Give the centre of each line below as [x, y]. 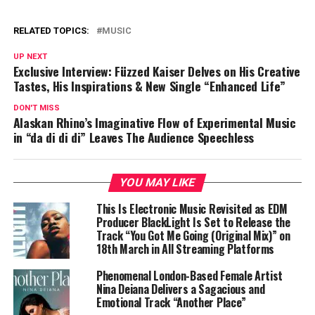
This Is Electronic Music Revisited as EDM [192, 208]
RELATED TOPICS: [51, 30]
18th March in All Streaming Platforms [185, 249]
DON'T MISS [36, 108]
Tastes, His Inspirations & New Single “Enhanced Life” [149, 85]
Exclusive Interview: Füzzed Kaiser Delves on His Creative [156, 71]
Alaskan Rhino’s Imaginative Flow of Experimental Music [154, 122]
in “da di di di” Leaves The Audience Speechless [134, 137]
